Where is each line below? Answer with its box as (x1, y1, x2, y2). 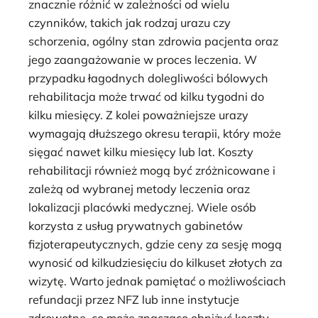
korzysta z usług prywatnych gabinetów (28, 218, 243, 233)
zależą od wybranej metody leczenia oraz (28, 181, 250, 196)
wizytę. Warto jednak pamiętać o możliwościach (28, 273, 286, 288)
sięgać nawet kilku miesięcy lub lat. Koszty (28, 144, 253, 159)
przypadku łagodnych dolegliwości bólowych (28, 70, 268, 85)
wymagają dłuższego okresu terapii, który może (28, 126, 281, 141)
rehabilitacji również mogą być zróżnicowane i (28, 163, 275, 177)
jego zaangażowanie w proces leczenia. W (28, 52, 257, 67)
